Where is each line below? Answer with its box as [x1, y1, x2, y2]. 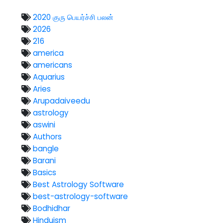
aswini [31, 119, 56, 130]
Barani [31, 155, 56, 166]
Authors [31, 131, 62, 142]
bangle [31, 143, 59, 154]
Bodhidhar [31, 203, 71, 214]
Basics [31, 167, 57, 178]
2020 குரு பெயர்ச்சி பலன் [31, 11, 114, 22]
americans [31, 59, 73, 70]
